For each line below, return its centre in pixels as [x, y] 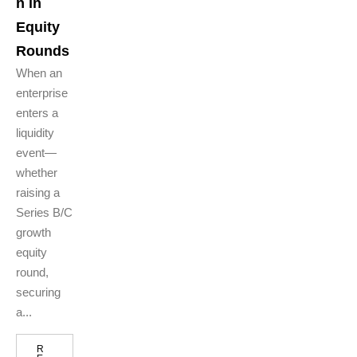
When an [39, 73]
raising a [38, 193]
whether [37, 173]
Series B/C [44, 213]
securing [38, 292]
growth [33, 233]
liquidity [35, 133]
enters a [37, 113]
